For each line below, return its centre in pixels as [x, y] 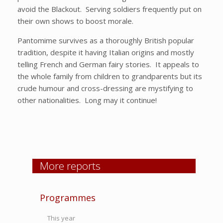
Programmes [68, 198]
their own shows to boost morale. [75, 21]
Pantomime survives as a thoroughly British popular [106, 40]
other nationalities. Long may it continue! [87, 100]
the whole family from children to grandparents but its [110, 76]
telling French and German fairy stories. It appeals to [108, 64]
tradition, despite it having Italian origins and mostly [106, 52]
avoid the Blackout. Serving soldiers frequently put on [110, 9]
